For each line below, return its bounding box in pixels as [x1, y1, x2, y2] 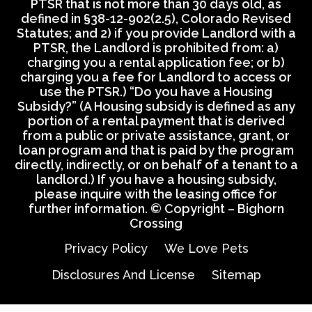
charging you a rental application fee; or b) [27, 54, 285, 70]
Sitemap [211, 267, 261, 282]
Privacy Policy [63, 240, 148, 256]
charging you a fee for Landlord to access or [20, 69, 292, 84]
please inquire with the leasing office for [35, 186, 277, 201]
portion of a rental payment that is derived [27, 113, 285, 128]
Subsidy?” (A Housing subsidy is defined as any [17, 98, 295, 114]
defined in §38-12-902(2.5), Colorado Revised [21, 10, 291, 26]
